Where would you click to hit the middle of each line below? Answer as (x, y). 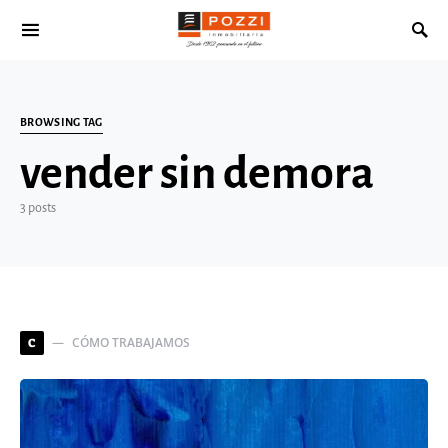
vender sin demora (197, 174)
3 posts (38, 208)
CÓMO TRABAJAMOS (131, 342)
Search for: (47, 39)
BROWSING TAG (61, 122)
